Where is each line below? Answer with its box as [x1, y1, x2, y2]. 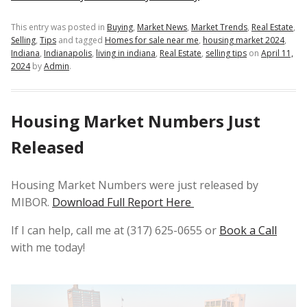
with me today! [11, 240, 85, 256]
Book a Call [219, 223, 277, 238]
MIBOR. [11, 195, 52, 210]
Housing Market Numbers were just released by [11, 177, 258, 193]
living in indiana [96, 47, 156, 60]
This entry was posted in [11, 21, 107, 34]
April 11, [261, 47, 293, 60]
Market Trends [191, 21, 247, 34]
